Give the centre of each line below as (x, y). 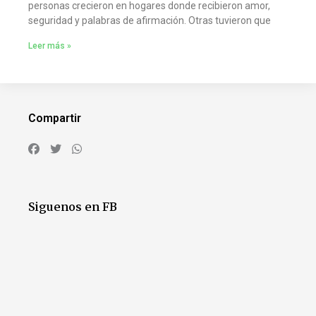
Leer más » (50, 46)
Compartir (55, 118)
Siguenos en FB (73, 207)
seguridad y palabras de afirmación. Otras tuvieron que (150, 20)
